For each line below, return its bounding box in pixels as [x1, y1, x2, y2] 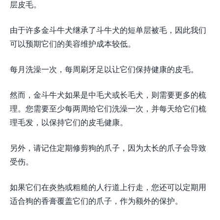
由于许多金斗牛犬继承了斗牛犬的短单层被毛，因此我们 [10, 24, 206, 36]
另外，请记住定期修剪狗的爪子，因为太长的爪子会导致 [10, 142, 206, 154]
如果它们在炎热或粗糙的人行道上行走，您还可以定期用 [10, 181, 206, 193]
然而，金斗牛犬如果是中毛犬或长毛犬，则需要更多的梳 [10, 89, 206, 101]
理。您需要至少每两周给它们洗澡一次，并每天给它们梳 [10, 103, 206, 114]
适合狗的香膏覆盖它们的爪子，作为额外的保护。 [10, 195, 183, 207]
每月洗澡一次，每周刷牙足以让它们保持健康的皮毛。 [10, 63, 198, 75]
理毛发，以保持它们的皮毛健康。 [10, 116, 128, 128]
